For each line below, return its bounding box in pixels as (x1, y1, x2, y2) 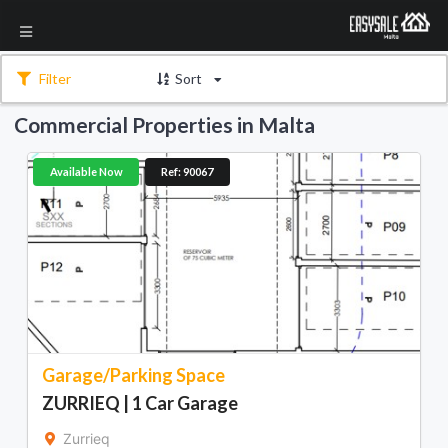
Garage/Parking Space (42, 363, 225, 386)
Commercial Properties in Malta (14, 111, 315, 137)
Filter (35, 70, 71, 88)
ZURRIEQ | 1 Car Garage (42, 391, 238, 414)
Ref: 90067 (161, 165, 213, 179)
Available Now (49, 165, 123, 179)
